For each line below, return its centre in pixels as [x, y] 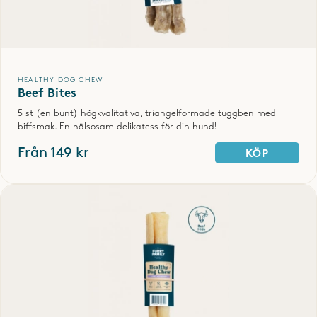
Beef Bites [47, 94]
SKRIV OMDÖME [158, 45]
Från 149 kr [53, 152]
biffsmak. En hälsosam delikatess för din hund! [117, 126]
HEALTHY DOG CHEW [60, 80]
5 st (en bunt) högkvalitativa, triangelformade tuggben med [147, 113]
